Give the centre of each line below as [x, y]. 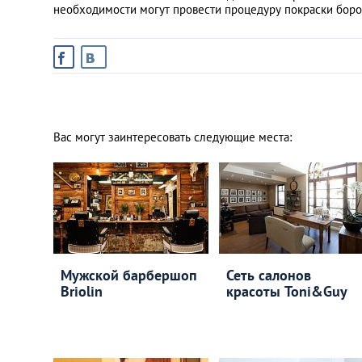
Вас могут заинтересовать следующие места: [173, 137]
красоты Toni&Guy [286, 291]
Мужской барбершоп [129, 275]
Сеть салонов [268, 275]
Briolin [82, 291]
